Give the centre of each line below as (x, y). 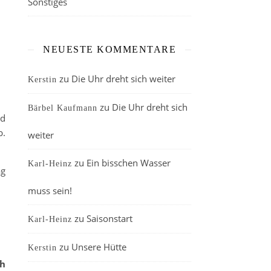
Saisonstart (109, 218)
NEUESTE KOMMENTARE (109, 49)
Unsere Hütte (99, 247)
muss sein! (50, 191)
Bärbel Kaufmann (63, 108)
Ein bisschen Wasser (129, 163)
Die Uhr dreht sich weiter (123, 79)
